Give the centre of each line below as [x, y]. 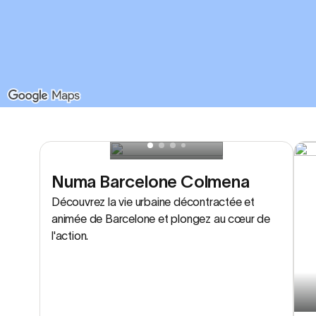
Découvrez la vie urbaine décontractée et [153, 202]
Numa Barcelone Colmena [151, 182]
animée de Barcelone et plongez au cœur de [161, 219]
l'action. [70, 236]
